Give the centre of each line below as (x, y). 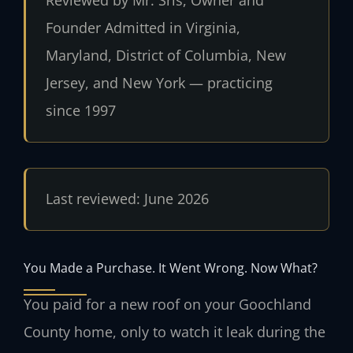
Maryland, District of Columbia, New (165, 56)
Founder (73, 28)
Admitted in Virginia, (170, 28)
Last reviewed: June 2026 (127, 199)
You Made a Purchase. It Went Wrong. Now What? (171, 268)
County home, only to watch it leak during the (175, 332)
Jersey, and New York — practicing (159, 83)
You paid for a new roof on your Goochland (167, 305)
